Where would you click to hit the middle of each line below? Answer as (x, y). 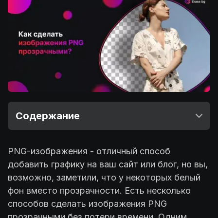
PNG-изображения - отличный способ (89, 151)
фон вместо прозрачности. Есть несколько (99, 190)
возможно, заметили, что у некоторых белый (104, 177)
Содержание (48, 116)
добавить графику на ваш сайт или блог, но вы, (108, 164)
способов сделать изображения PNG (87, 203)
